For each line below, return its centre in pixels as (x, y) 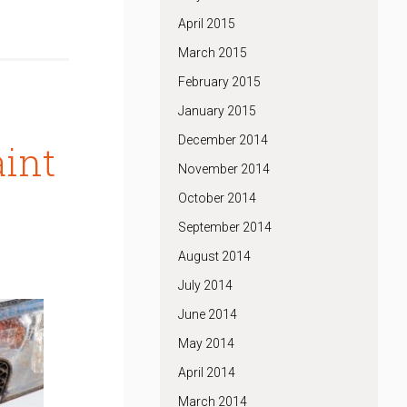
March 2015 (213, 53)
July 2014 (205, 285)
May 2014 (206, 343)
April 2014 (207, 372)
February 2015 (219, 82)
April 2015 (207, 24)
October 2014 (217, 198)
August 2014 (214, 256)
